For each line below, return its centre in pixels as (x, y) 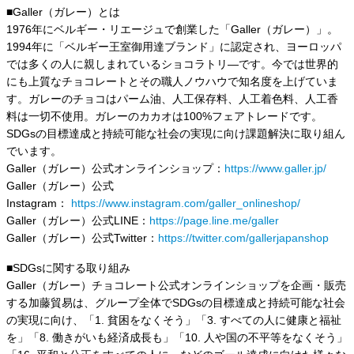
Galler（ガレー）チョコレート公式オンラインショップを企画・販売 (176, 286)
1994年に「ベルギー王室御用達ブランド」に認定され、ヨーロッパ (174, 47)
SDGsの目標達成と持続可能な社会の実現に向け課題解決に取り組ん (176, 134)
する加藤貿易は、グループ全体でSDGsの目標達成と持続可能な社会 (176, 303)
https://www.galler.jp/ (275, 169)
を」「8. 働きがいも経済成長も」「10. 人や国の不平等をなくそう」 (177, 338)
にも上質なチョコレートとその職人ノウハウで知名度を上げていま (172, 82)
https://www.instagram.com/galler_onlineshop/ (186, 203)
